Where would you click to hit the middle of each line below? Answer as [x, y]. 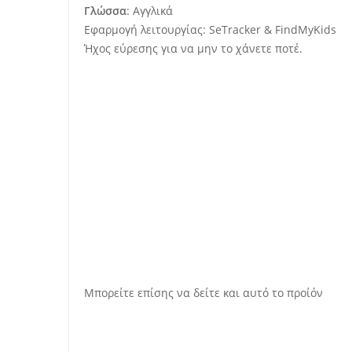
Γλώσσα [105, 11]
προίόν [305, 293]
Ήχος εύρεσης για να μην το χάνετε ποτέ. [193, 48]
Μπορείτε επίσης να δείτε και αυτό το [185, 293]
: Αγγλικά [150, 11]
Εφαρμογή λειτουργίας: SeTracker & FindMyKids [210, 29]
